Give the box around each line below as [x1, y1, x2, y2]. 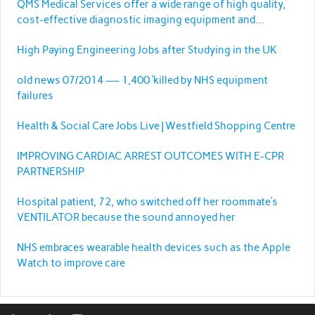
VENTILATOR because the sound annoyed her [16, 210, 236, 224]
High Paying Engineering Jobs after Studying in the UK [16, 43, 277, 56]
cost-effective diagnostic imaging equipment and [16, 13, 255, 26]
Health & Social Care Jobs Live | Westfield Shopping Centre [16, 119, 295, 132]
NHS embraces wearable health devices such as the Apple [16, 240, 290, 254]
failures [16, 89, 53, 102]
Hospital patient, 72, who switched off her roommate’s [16, 195, 278, 208]
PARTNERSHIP [16, 165, 84, 178]
